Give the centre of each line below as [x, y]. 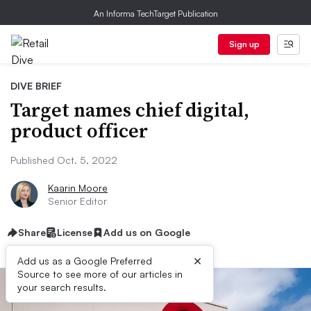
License [75, 232]
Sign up [244, 44]
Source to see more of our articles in [100, 274]
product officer [79, 131]
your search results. [62, 287]
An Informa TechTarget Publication [155, 14]
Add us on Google [147, 232]
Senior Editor [77, 201]
